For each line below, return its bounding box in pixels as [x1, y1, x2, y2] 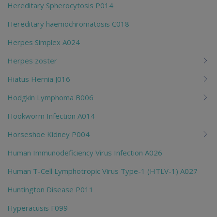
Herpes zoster [7, 55, 57, 65]
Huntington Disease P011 [7, 184, 93, 194]
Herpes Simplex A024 [7, 37, 80, 47]
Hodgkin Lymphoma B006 [7, 92, 93, 102]
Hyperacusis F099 [7, 202, 68, 213]
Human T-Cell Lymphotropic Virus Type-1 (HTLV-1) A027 [7, 166, 198, 176]
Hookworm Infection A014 [7, 110, 95, 121]
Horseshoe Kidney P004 [7, 129, 90, 139]
